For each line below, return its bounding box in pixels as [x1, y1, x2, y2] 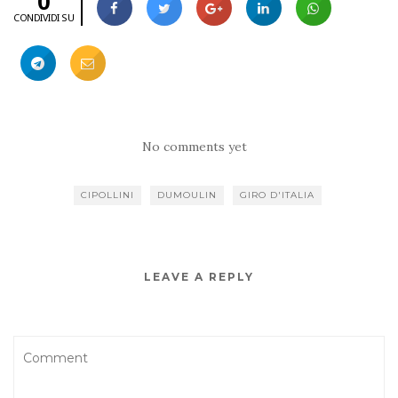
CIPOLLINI [80, 189, 134, 202]
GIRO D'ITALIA [239, 189, 314, 202]
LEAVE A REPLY [144, 270, 254, 284]
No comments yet [142, 139, 247, 155]
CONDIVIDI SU [13, 11, 74, 25]
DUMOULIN [156, 189, 217, 202]
